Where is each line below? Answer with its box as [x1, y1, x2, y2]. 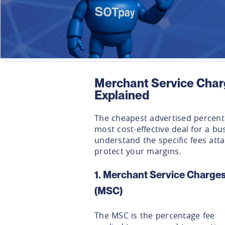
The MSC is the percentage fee [94, 209, 215, 221]
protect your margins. [94, 145, 181, 157]
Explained [94, 87, 149, 102]
